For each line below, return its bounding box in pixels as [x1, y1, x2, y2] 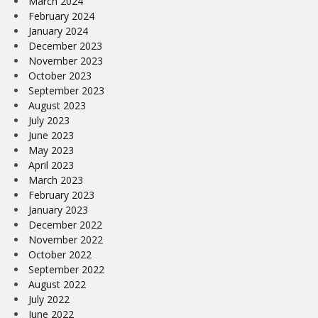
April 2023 [28, 158, 74, 172]
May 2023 [28, 143, 74, 157]
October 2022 [28, 247, 92, 261]
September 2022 [28, 262, 104, 276]
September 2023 [28, 83, 104, 97]
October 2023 [28, 68, 92, 82]
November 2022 [28, 232, 103, 246]
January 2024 [28, 23, 88, 38]
